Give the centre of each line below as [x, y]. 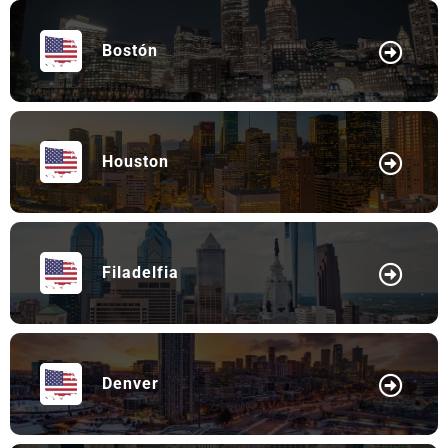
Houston [135, 161]
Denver [130, 383]
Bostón [130, 50]
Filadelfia [140, 272]
